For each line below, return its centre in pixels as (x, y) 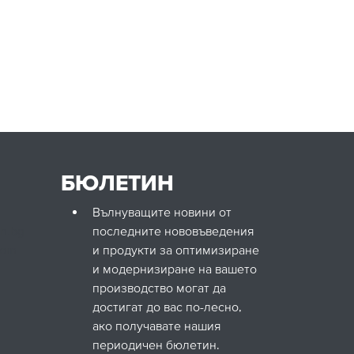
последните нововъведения (173, 230)
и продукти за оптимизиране (176, 249)
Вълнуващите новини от (162, 211)
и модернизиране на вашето (175, 268)
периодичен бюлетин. (156, 344)
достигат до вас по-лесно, (167, 306)
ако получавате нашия (157, 325)
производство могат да (159, 287)
